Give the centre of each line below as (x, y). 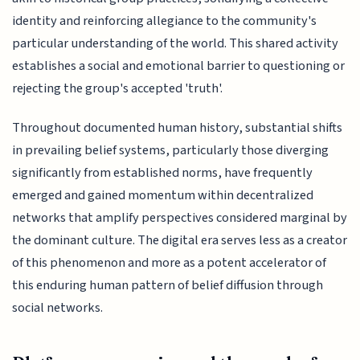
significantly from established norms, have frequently (163, 172)
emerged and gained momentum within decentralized (163, 195)
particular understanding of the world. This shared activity (176, 44)
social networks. (58, 307)
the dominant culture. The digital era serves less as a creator (180, 240)
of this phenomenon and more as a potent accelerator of (170, 262)
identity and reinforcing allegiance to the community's (165, 21)
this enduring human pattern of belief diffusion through (168, 285)
